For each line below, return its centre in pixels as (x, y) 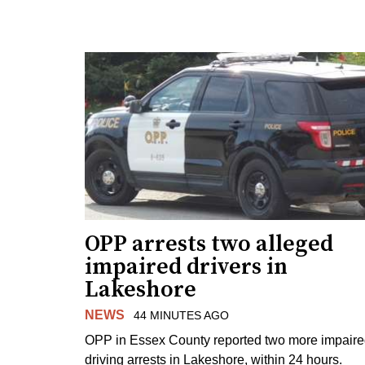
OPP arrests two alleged (209, 244)
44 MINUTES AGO (181, 315)
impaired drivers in (186, 266)
